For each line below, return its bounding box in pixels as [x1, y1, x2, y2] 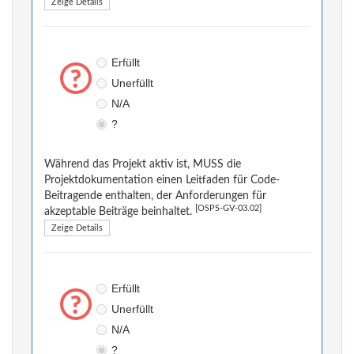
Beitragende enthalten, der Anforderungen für [44, 190, 266, 202]
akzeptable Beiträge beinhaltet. [44, 206, 195, 218]
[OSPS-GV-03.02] [195, 205, 262, 213]
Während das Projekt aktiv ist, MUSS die [44, 159, 241, 171]
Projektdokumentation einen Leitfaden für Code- [44, 175, 280, 186]
